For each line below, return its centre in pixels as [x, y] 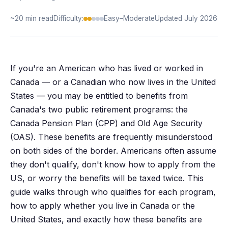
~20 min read [32, 19]
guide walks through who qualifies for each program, [113, 192]
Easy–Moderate [129, 19]
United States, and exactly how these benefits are [106, 220]
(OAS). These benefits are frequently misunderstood [111, 137]
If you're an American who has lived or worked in [107, 68]
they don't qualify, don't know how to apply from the [113, 165]
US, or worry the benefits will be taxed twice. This [107, 178]
